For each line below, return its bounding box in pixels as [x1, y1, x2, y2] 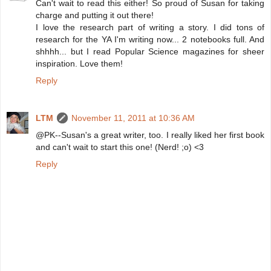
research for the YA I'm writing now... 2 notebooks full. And [36, 34, 264, 45]
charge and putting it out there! [36, 10, 154, 21]
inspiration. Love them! [36, 59, 123, 69]
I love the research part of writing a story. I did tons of [36, 22, 264, 33]
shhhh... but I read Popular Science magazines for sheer [36, 47, 264, 57]
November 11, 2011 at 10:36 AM [71, 113, 195, 123]
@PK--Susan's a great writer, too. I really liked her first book [36, 130, 264, 140]
